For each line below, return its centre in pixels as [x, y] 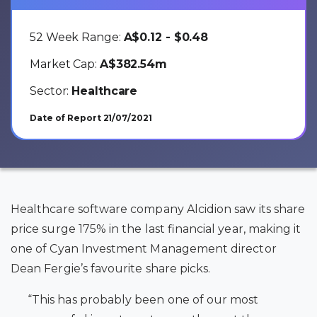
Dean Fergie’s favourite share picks [110, 268]
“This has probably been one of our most [143, 299]
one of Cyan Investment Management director [144, 248]
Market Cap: [65, 64]
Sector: [51, 91]
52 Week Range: [77, 37]
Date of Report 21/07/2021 [91, 117]
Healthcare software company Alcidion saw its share [158, 209]
